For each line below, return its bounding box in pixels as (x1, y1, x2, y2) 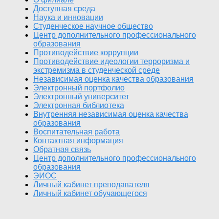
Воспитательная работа (33, 128, 120, 136)
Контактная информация (33, 136, 123, 145)
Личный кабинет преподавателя (33, 180, 150, 189)
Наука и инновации (33, 13, 103, 22)
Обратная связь (33, 145, 91, 154)
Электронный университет (33, 92, 129, 101)
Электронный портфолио (33, 84, 125, 92)
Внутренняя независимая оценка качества (33, 110, 188, 119)
